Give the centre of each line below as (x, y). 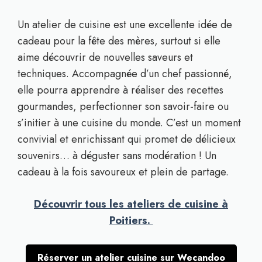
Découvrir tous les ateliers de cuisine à (131, 204)
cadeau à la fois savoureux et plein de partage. (123, 172)
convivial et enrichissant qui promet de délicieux (127, 139)
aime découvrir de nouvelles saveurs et (105, 57)
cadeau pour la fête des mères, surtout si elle (119, 41)
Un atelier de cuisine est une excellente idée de (125, 25)
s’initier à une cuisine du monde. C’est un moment (129, 123)
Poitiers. (131, 220)
